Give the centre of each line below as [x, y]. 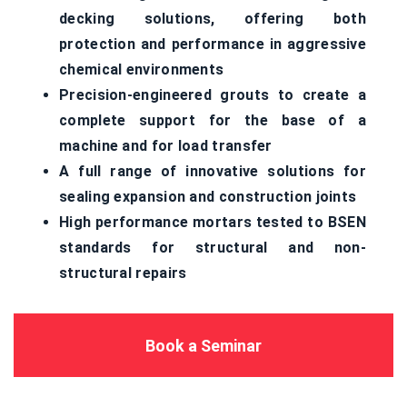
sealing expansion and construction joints [208, 197]
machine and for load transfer [166, 146]
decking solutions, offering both [213, 19]
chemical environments [142, 69]
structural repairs [123, 273]
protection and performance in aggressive [213, 44]
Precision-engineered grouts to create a [213, 95]
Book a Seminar [203, 346]
